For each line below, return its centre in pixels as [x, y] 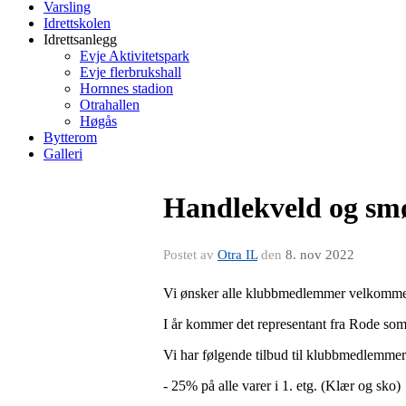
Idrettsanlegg [80, 39]
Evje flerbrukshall [130, 72]
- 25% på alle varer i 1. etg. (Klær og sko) [282, 386]
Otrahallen [110, 105]
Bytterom [70, 137]
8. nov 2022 [320, 255]
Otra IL [237, 255]
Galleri [63, 154]
